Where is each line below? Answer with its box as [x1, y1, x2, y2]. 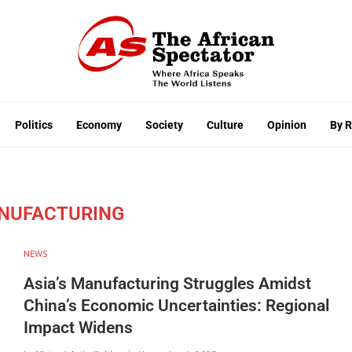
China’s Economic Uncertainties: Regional [23, 295, 329, 315]
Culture [207, 118, 244, 131]
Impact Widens [23, 317, 133, 337]
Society [145, 118, 183, 131]
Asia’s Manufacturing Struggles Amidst [23, 273, 311, 293]
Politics [15, 118, 53, 131]
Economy [76, 118, 122, 131]
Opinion [267, 118, 306, 131]
